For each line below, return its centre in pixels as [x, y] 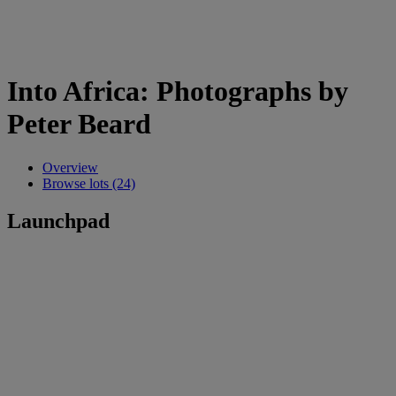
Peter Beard [79, 124]
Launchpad [58, 221]
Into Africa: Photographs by [178, 91]
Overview [70, 167]
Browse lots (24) [89, 183]
